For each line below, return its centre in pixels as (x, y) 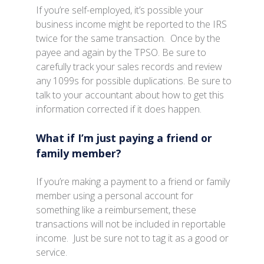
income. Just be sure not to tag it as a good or (133, 238)
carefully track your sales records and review (129, 66)
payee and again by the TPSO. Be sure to (121, 52)
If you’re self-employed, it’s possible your (120, 10)
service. (52, 253)
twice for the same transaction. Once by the (128, 38)
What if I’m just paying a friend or (124, 138)
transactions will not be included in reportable (131, 224)
